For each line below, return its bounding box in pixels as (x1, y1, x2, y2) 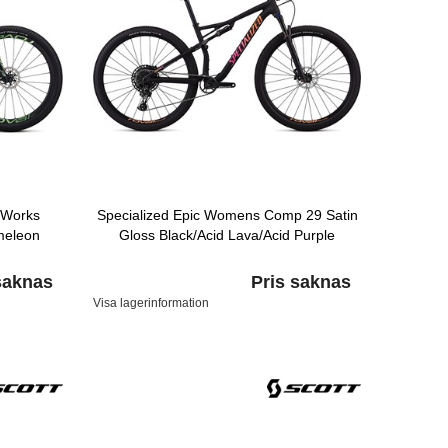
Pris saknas (250, 271, 351, 292)
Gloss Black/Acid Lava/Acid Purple (119, 226, 336, 243)
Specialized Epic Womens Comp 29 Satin (96, 206, 358, 223)
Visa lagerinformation (93, 295, 210, 310)
